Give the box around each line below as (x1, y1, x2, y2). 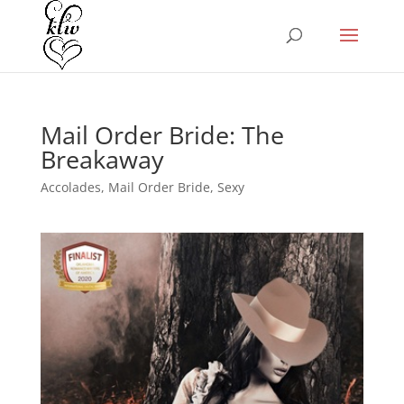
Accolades (40, 179, 101, 196)
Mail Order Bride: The (40, 118, 284, 151)
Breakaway (40, 142, 164, 176)
